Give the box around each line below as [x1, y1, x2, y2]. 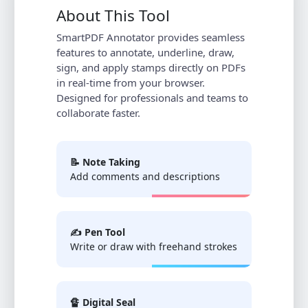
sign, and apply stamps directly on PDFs [56, 60, 245, 74]
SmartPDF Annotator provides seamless [56, 30, 245, 44]
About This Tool [56, 4, 170, 26]
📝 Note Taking [70, 155, 140, 168]
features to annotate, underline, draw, [56, 45, 234, 59]
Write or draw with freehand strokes [70, 239, 237, 253]
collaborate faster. [56, 105, 140, 120]
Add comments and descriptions [70, 169, 220, 183]
